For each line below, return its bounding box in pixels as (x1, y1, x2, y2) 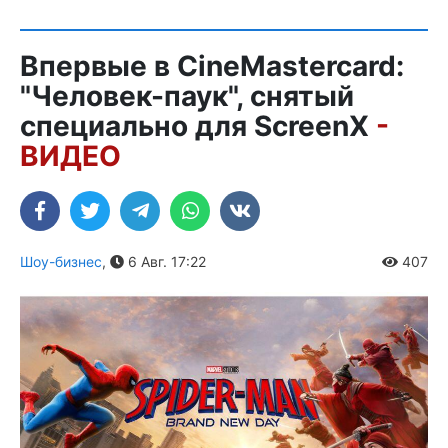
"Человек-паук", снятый (20, 79, 354, 113)
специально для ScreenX (20, 109, 376, 143)
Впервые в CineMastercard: (20, 49, 404, 83)
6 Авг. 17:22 (124, 253, 206, 270)
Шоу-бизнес (20, 253, 102, 270)
